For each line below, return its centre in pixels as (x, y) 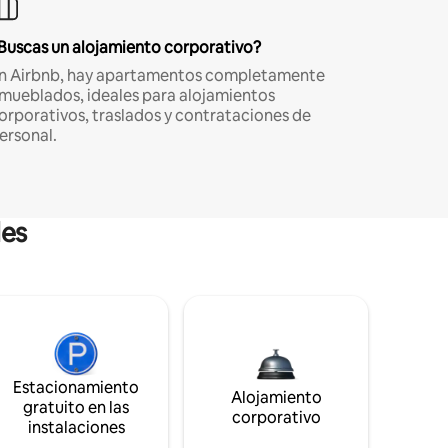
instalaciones (76, 427)
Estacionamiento (76, 387)
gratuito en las (76, 407)
